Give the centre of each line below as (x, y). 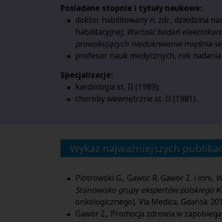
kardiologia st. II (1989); (117, 87)
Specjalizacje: (87, 75)
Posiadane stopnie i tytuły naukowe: (131, 8)
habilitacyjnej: (101, 31)
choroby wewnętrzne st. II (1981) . (137, 99)
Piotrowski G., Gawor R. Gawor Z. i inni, (145, 178)
